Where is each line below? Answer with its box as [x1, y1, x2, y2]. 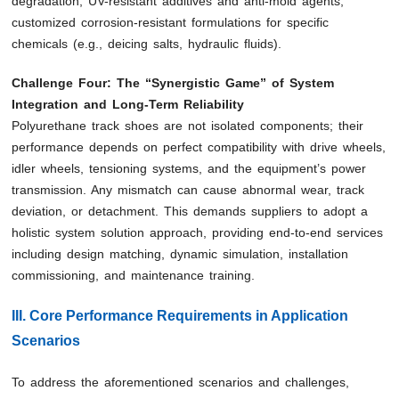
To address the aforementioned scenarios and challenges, [12, 375, 350, 390]
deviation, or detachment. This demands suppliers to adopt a [12, 204, 369, 219]
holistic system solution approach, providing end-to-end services [12, 225, 384, 240]
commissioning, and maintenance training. [12, 268, 256, 283]
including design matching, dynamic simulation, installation [12, 247, 349, 262]
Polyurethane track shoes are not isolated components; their [12, 118, 364, 134]
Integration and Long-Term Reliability [12, 97, 245, 112]
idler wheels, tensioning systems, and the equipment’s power [12, 161, 367, 176]
